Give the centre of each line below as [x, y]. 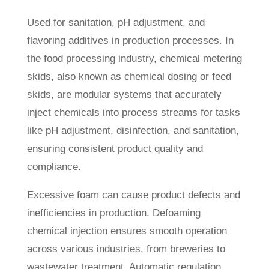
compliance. [54, 167]
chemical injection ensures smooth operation [127, 231]
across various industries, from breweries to [126, 249]
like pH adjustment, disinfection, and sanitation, [133, 131]
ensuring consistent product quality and [115, 149]
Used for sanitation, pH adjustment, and [116, 23]
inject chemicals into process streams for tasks [133, 113]
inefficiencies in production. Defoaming [113, 213]
